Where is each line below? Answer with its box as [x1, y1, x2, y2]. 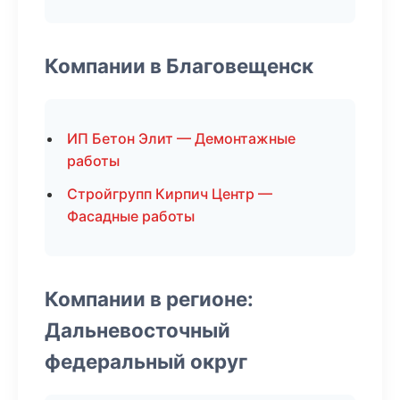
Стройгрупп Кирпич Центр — [67, 185, 272, 203]
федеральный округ [45, 349, 247, 373]
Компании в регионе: [45, 287, 254, 311]
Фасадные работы [67, 207, 195, 225]
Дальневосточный [45, 318, 230, 342]
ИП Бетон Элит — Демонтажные [67, 129, 296, 147]
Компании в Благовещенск [45, 54, 313, 78]
